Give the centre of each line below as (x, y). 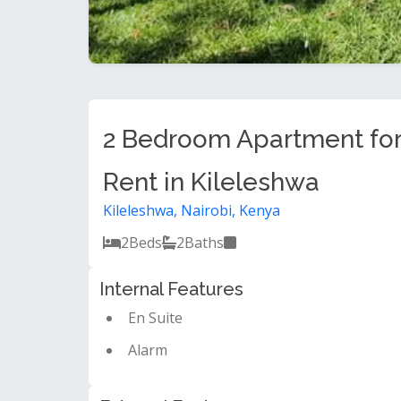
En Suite (155, 317)
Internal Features (171, 289)
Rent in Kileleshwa (211, 182)
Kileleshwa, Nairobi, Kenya (192, 210)
